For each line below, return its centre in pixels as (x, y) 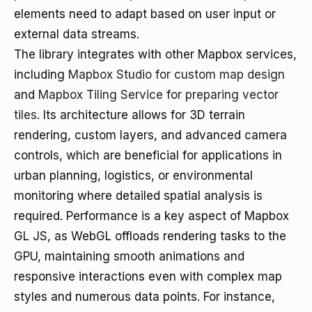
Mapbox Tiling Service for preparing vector (158, 95)
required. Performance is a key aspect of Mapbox (151, 216)
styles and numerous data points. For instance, (145, 297)
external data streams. (77, 34)
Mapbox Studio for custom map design (177, 75)
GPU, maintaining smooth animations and (129, 256)
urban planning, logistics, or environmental (133, 175)
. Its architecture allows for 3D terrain (141, 115)
